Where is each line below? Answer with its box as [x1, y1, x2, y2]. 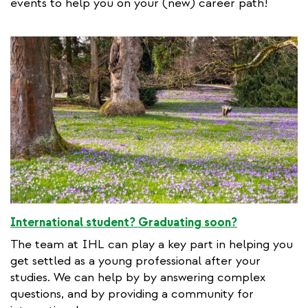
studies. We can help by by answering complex [10, 269, 265, 285]
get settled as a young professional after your [10, 252, 261, 269]
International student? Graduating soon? [10, 214, 237, 230]
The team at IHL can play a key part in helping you [10, 236, 293, 252]
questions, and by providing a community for [10, 285, 254, 302]
